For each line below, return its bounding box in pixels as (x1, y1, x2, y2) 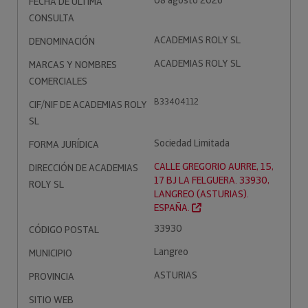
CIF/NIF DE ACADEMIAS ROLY (29, 98, 147, 111)
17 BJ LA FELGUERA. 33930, (154, 174, 269, 186)
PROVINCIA (29, 270, 74, 283)
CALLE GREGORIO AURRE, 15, (154, 160, 274, 173)
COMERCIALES (29, 75, 87, 87)
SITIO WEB (29, 294, 74, 306)
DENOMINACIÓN (29, 35, 95, 47)
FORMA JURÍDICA (29, 138, 99, 151)
